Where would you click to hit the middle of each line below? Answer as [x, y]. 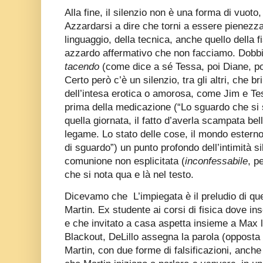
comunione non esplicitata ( [125, 161]
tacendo [82, 67]
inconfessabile [216, 161]
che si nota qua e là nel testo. [129, 175]
